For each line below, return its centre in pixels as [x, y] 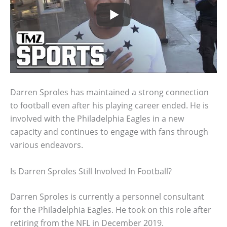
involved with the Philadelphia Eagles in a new [97, 119]
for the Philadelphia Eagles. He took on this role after [111, 210]
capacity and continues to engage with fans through [109, 132]
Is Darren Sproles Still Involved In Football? [91, 171]
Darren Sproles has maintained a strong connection [109, 92]
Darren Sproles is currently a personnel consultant [107, 196]
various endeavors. [47, 145]
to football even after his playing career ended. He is [109, 106]
